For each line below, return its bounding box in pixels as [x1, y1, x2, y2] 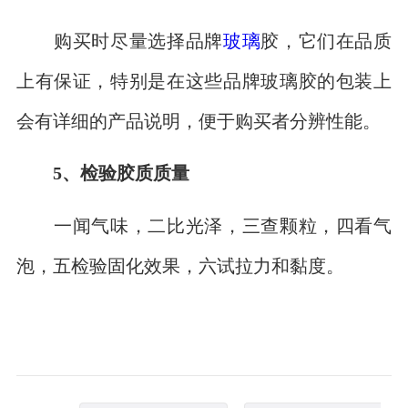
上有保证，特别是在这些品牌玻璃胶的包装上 [15, 71, 393, 89]
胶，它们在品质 [260, 31, 393, 49]
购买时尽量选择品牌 [15, 31, 223, 49]
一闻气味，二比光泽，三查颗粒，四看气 [15, 216, 393, 234]
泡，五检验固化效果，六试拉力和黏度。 [15, 256, 344, 274]
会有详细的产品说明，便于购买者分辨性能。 [15, 111, 381, 129]
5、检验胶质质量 [52, 164, 189, 182]
